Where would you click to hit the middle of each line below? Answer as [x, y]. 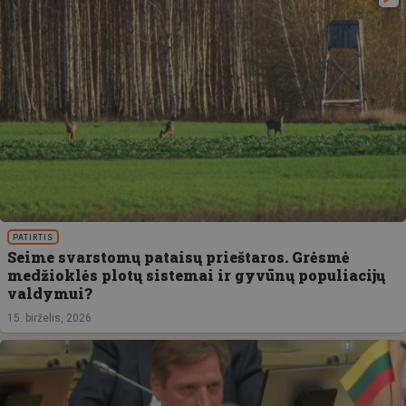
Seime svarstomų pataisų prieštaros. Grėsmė [179, 256]
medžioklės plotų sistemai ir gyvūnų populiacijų [196, 275]
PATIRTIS [34, 237]
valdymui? [50, 293]
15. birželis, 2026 [49, 318]
